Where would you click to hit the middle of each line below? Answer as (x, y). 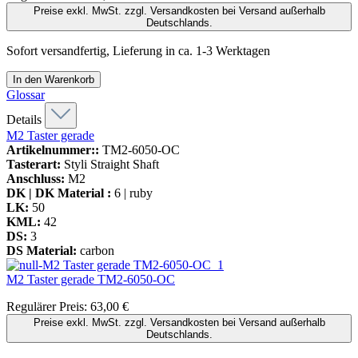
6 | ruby (133, 193)
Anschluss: (36, 178)
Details (24, 119)
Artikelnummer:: (53, 149)
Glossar (26, 94)
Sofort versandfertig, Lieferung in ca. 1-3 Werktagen (138, 50)
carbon (97, 250)
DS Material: (42, 250)
